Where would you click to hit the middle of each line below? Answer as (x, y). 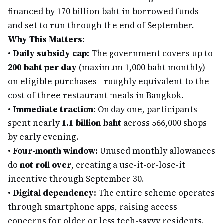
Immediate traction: (54, 109)
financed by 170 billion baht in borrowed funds (103, 11)
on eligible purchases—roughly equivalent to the (109, 81)
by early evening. (43, 137)
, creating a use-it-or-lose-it (128, 165)
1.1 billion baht (92, 123)
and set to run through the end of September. (101, 25)
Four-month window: (55, 151)
